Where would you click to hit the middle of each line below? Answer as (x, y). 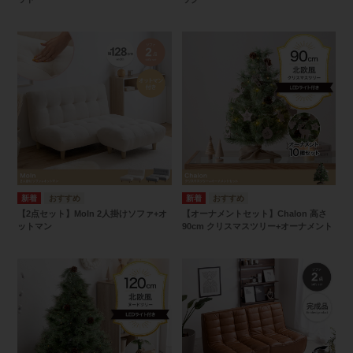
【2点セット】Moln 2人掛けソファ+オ (92, 214)
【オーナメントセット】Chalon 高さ (254, 214)
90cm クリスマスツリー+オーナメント (257, 227)
